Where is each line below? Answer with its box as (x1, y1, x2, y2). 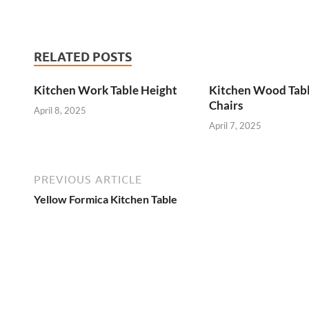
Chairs (208, 98, 243, 113)
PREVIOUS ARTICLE (34, 172, 142, 186)
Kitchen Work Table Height (34, 83, 177, 98)
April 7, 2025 (208, 119, 261, 131)
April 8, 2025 (34, 104, 86, 116)
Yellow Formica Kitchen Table (34, 192, 177, 206)
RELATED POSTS (34, 50, 132, 65)
